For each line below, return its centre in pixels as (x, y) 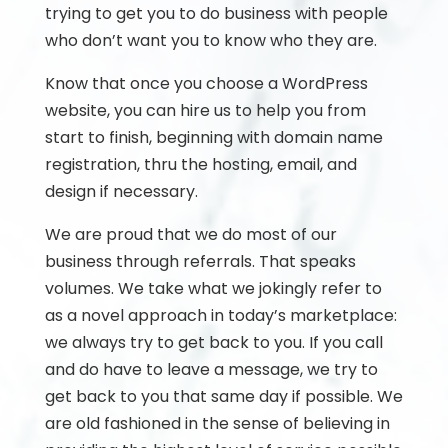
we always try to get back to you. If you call (213, 342)
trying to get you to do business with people (216, 13)
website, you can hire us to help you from (205, 110)
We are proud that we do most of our (190, 234)
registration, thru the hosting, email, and (200, 164)
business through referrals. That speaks (200, 261)
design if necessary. (121, 191)
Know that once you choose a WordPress (206, 83)
